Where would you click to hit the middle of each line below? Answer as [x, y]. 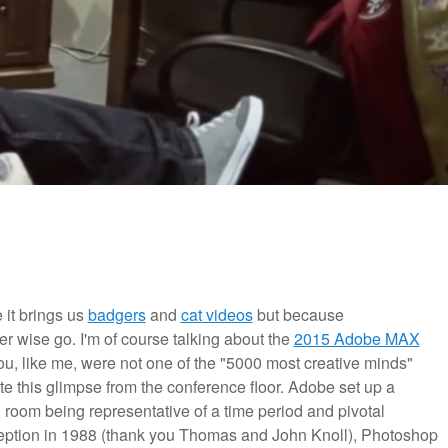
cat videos [216, 315]
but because [298, 315]
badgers [116, 315]
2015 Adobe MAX [356, 339]
